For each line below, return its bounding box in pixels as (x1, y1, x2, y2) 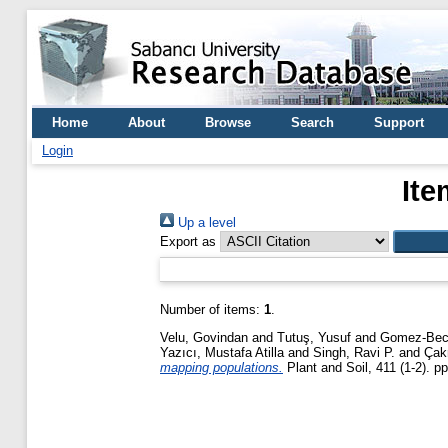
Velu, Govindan (160, 329, 248, 345)
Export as (160, 234, 216, 249)
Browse (205, 115, 251, 130)
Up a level (174, 215, 236, 230)
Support (374, 115, 424, 130)
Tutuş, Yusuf (277, 329, 351, 345)
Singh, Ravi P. (313, 344, 395, 360)
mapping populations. (160, 359, 283, 375)
